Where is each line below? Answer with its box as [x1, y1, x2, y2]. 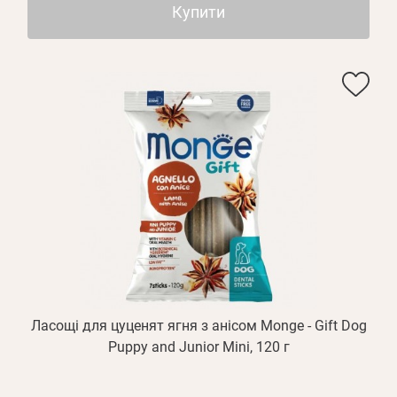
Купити [172, 3, 225, 21]
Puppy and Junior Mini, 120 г [107, 339, 290, 355]
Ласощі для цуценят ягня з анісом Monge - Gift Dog [30, 317, 367, 334]
